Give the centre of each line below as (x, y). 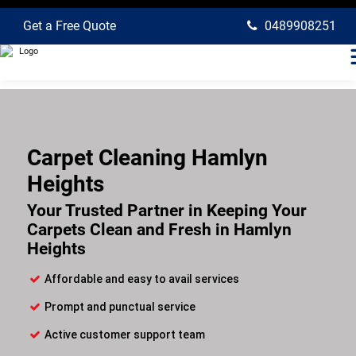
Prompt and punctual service (120, 307)
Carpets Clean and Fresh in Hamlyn (159, 230)
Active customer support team (125, 335)
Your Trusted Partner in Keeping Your (167, 211)
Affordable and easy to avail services (142, 279)
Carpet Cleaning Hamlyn (147, 158)
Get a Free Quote (70, 26)
